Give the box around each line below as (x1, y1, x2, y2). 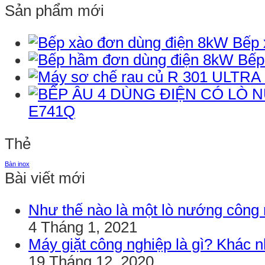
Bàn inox (5, 160, 30, 167)
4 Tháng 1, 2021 (28, 219, 137, 236)
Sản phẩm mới (5, 2, 104, 19)
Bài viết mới (5, 169, 85, 186)
